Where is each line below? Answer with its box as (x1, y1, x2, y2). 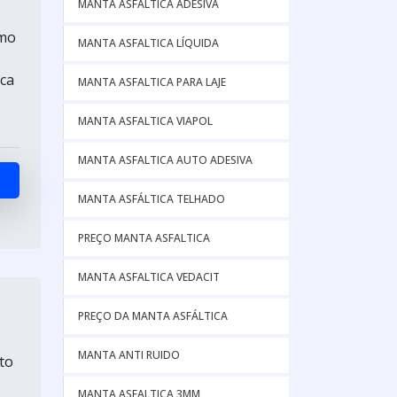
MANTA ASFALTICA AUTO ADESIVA (78, 152, 253, 167)
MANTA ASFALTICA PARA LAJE (78, 74, 226, 90)
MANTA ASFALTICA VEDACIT (78, 269, 220, 284)
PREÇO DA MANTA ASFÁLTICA (78, 308, 228, 323)
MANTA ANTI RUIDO (78, 347, 180, 362)
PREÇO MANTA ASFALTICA (78, 230, 210, 245)
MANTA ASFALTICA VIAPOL (78, 113, 213, 128)
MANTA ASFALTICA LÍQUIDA (78, 35, 219, 51)
